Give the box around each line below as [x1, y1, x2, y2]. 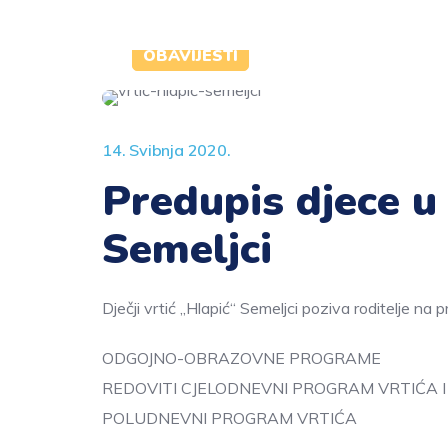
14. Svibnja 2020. [102, 140, 231, 160]
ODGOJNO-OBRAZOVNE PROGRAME [102, 348, 381, 368]
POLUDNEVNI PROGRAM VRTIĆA [102, 408, 357, 428]
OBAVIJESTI [143, 45, 238, 67]
